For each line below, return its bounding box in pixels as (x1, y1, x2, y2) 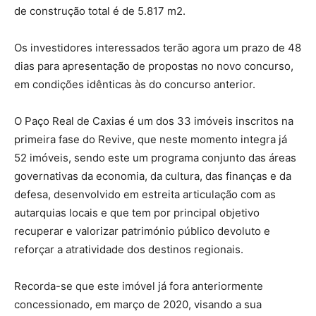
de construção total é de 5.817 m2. (14, 4, 186, 18)
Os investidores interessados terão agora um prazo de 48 (14, 41, 301, 55)
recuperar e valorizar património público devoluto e (14, 224, 270, 238)
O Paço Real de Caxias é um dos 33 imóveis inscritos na (14, 114, 293, 128)
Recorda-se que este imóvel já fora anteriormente (14, 279, 263, 293)
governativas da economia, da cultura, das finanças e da (14, 169, 291, 183)
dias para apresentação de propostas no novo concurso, (14, 59, 293, 73)
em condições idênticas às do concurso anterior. (14, 78, 255, 92)
